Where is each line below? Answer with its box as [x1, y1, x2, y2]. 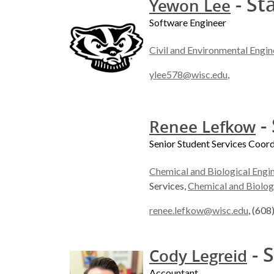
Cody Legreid [149, 245, 247, 267]
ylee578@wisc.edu [149, 68, 228, 81]
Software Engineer [149, 17, 226, 29]
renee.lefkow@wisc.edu [149, 204, 248, 217]
